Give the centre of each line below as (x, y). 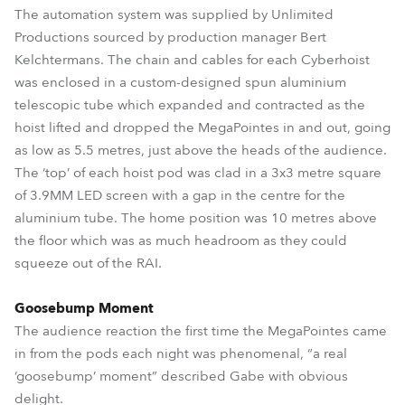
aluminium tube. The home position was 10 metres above (196, 218)
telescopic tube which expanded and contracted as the (190, 105)
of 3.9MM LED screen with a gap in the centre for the (180, 195)
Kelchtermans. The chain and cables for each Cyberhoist (192, 60)
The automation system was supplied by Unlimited (174, 14)
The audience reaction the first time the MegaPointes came (201, 331)
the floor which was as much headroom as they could (181, 240)
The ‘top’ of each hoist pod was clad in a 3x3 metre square (198, 173)
